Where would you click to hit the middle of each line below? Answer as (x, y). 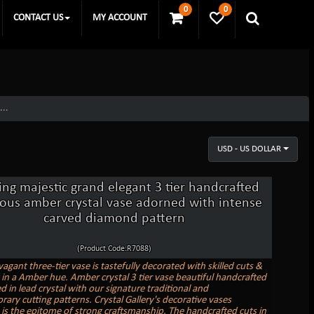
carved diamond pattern (114, 218)
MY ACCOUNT (120, 18)
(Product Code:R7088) (114, 248)
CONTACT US (38, 18)
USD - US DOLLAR (250, 149)
